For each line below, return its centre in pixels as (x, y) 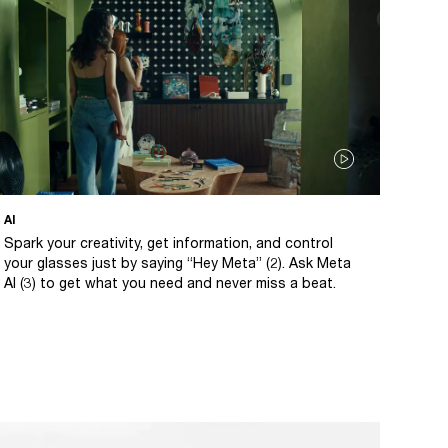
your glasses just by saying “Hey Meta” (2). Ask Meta (177, 262)
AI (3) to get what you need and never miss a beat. (170, 282)
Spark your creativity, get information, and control (168, 242)
